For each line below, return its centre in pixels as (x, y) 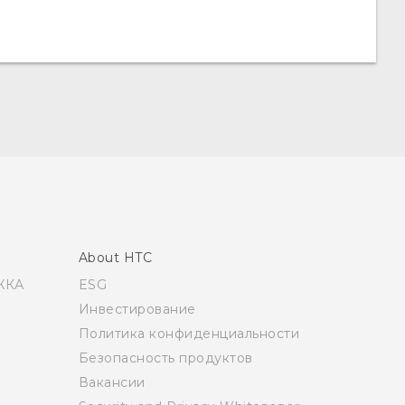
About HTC (115, 257)
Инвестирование (137, 309)
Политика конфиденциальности (188, 333)
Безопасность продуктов (165, 358)
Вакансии (112, 382)
